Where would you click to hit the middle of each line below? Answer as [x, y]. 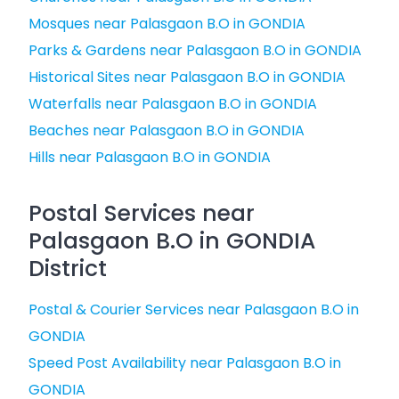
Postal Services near [142, 213]
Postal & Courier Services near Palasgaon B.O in [194, 309]
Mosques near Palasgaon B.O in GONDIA [167, 24]
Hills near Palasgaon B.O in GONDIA [150, 157]
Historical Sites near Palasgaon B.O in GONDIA [187, 77]
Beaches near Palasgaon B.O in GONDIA [167, 130]
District [68, 269]
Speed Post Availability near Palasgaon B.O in [185, 363]
